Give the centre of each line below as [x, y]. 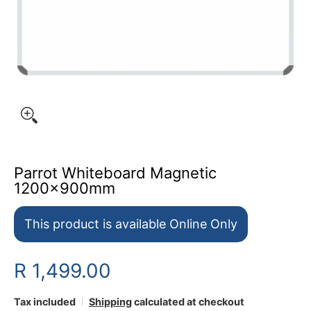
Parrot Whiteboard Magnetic [115, 173]
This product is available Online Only [131, 224]
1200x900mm [65, 188]
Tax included [45, 302]
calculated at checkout [188, 302]
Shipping [110, 302]
